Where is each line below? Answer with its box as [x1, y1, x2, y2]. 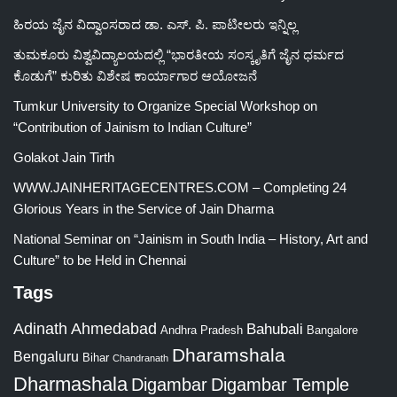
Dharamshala [172, 345, 285, 365]
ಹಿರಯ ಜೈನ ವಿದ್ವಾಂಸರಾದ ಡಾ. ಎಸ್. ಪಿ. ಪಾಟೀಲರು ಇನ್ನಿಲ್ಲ [13, 17, 297, 32]
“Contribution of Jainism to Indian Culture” [13, 120, 252, 135]
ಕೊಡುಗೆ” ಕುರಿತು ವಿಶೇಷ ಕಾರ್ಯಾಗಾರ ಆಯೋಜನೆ [13, 68, 257, 83]
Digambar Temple [211, 375, 349, 394]
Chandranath [113, 353, 168, 363]
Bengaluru [13, 348, 79, 364]
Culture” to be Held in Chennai [13, 253, 186, 268]
